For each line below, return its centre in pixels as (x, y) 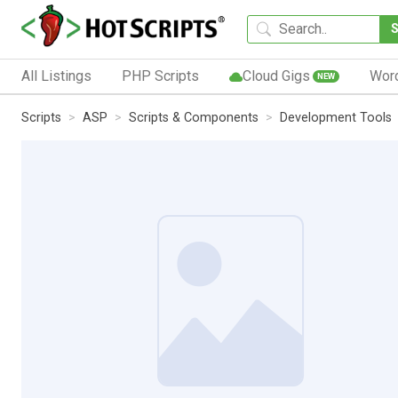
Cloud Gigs (276, 76)
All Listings (56, 76)
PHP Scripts (160, 76)
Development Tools (336, 117)
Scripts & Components (194, 117)
